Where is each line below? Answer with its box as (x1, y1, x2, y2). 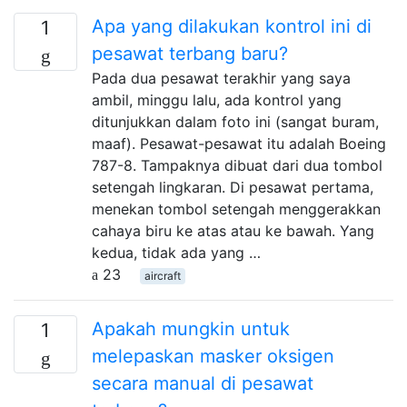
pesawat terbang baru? (92, 42, 288, 65)
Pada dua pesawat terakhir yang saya (92, 68, 351, 87)
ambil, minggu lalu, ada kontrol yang (92, 90, 342, 109)
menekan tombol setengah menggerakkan (92, 199, 381, 218)
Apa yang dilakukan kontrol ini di (92, 15, 372, 37)
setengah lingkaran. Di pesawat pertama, (92, 177, 373, 196)
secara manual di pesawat (92, 372, 313, 394)
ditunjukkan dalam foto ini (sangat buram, (92, 112, 379, 131)
